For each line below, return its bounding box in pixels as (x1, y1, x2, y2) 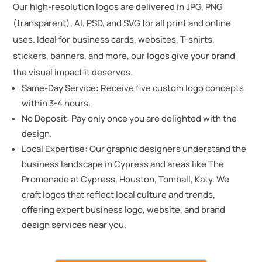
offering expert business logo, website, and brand (21, 204, 225, 216)
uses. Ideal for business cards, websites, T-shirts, (12, 33, 215, 46)
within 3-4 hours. (21, 97, 91, 110)
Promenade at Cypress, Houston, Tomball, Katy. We (21, 173, 229, 186)
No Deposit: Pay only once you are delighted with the (21, 112, 237, 125)
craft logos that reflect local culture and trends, (21, 188, 215, 201)
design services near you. (21, 219, 126, 232)
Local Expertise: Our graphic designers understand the (21, 143, 246, 156)
